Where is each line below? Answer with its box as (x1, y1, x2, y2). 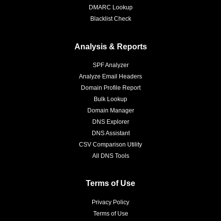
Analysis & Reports (74, 41, 147, 51)
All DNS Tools (92, 152, 129, 159)
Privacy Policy (92, 198, 129, 206)
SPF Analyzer (92, 61, 129, 69)
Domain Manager (87, 107, 134, 114)
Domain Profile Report (80, 84, 141, 91)
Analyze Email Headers (79, 73, 142, 80)
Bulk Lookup (94, 95, 127, 103)
